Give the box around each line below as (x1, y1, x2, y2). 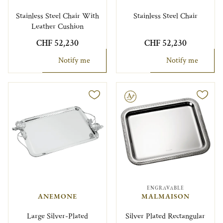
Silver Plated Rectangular (125, 211, 206, 222)
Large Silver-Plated (27, 211, 89, 222)
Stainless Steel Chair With (16, 10, 100, 21)
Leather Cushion (31, 21, 84, 32)
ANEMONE (38, 191, 78, 201)
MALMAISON (141, 191, 190, 201)
